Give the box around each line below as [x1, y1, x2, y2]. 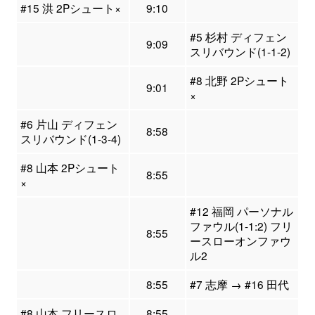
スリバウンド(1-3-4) [20, 131, 121, 147]
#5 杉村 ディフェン [189, 29, 287, 45]
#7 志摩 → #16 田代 [189, 276, 289, 292]
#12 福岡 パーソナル [189, 203, 293, 219]
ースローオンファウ [189, 233, 291, 249]
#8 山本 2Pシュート [20, 160, 120, 176]
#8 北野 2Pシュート [189, 72, 289, 89]
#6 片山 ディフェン [20, 116, 117, 132]
